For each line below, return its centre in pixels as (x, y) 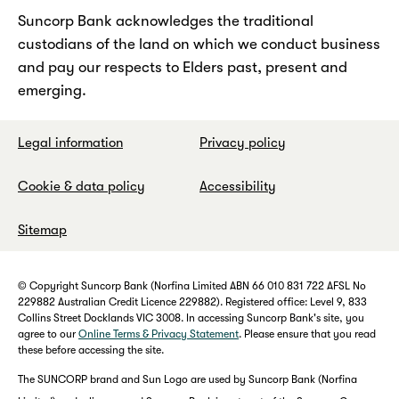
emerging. (52, 91)
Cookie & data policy (81, 187)
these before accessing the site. (91, 350)
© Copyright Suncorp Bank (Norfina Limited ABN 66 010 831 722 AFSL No (192, 286)
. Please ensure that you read (307, 334)
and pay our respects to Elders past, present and (183, 68)
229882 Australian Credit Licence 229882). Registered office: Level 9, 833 (192, 302)
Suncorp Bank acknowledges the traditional (166, 21)
